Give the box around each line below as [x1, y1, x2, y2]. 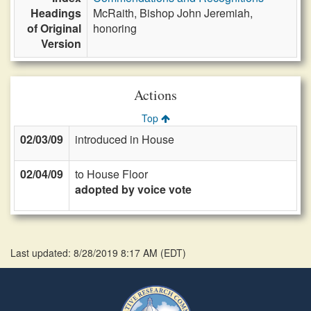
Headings [31, 5, 81, 21]
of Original [27, 20, 81, 36]
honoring [93, 20, 137, 36]
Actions [134, 85, 177, 104]
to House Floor [75, 166, 148, 182]
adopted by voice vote [75, 181, 192, 197]
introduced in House [75, 131, 174, 147]
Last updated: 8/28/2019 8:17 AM [10, 246, 160, 260]
